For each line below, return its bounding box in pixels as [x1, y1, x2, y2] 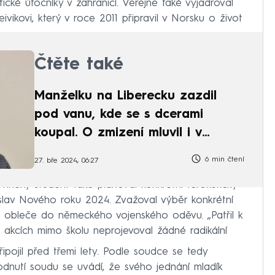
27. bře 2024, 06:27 [34, 157, 99, 165]
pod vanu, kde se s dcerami [34, 109, 203, 122]
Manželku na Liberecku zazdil [34, 90, 217, 103]
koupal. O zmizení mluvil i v [34, 127, 202, 140]
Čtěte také [34, 56, 123, 74]
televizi [34, 145, 77, 158]
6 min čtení [202, 156, 244, 163]
